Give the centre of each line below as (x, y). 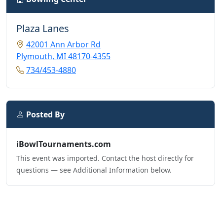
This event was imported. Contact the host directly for (105, 158)
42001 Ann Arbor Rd (63, 45)
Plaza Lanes (43, 29)
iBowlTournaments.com (64, 144)
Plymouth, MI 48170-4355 (63, 56)
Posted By (44, 115)
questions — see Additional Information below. (94, 170)
